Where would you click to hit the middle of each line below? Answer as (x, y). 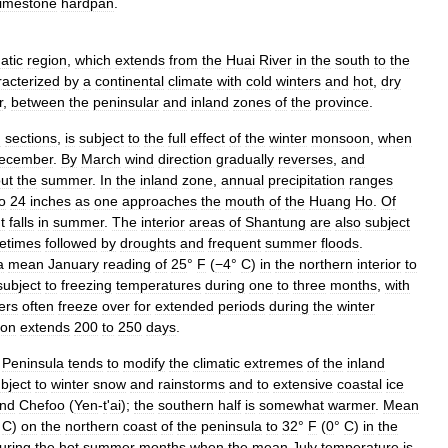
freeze (78, 306)
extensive (303, 384)
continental (129, 81)
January (73, 264)
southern (186, 405)
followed (71, 243)
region (47, 60)
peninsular (126, 102)
